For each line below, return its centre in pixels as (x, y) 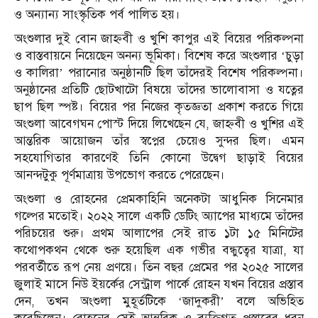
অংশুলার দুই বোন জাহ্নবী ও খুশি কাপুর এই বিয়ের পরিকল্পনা (159, 38)
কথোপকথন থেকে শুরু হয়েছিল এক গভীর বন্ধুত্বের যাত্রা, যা (159, 250)
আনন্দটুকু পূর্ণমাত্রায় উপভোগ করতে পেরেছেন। (120, 175)
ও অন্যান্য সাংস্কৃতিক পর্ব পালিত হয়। (97, 14)
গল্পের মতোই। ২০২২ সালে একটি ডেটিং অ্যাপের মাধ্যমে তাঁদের (159, 216)
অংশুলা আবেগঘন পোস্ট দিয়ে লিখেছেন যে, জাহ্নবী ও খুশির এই (159, 124)
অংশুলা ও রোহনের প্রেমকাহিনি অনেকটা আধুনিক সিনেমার (159, 199)
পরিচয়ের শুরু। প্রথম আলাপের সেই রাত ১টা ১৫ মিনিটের (159, 233)
